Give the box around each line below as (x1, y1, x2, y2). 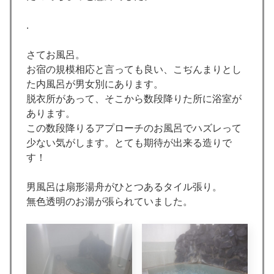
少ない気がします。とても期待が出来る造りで (26, 137, 232, 148)
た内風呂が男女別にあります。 (26, 78, 163, 89)
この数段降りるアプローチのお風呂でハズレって (26, 122, 242, 133)
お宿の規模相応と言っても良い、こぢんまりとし (26, 64, 242, 75)
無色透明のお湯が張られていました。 (26, 196, 193, 207)
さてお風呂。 (26, 49, 85, 60)
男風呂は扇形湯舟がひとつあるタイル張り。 (26, 181, 222, 192)
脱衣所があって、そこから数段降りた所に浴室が (26, 93, 242, 104)
